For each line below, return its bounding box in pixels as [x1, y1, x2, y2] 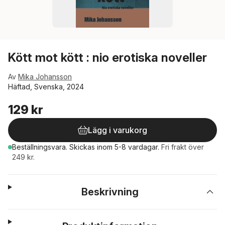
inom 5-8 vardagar [97, 143, 158, 151]
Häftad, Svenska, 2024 [8, 82, 84, 91]
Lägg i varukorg [88, 125, 147, 135]
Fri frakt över [161, 143, 204, 151]
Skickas [69, 143, 97, 151]
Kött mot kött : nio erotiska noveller [8, 50, 207, 65]
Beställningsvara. [12, 143, 69, 151]
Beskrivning [81, 186, 139, 198]
